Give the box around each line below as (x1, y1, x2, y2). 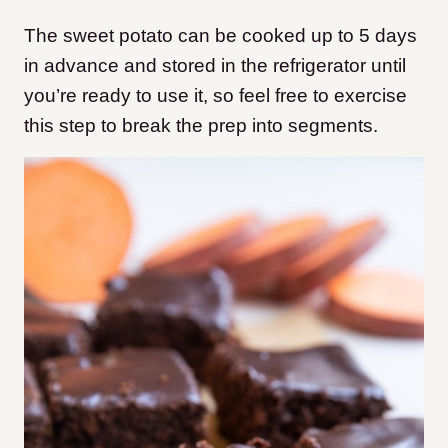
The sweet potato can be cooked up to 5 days (24, 25, 417, 47)
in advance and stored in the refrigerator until (24, 55, 406, 77)
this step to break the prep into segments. (24, 115, 378, 137)
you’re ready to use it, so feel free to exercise (24, 85, 407, 107)
